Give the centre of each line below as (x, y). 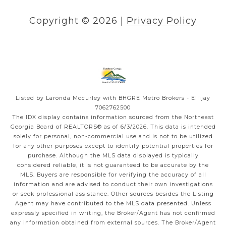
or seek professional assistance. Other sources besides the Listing (113, 194)
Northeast (199, 118)
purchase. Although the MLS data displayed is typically (113, 156)
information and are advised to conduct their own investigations (113, 185)
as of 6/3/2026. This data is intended (159, 127)
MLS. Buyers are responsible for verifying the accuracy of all (113, 175)
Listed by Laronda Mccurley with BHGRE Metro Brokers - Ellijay (113, 98)
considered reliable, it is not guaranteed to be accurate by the (113, 165)
